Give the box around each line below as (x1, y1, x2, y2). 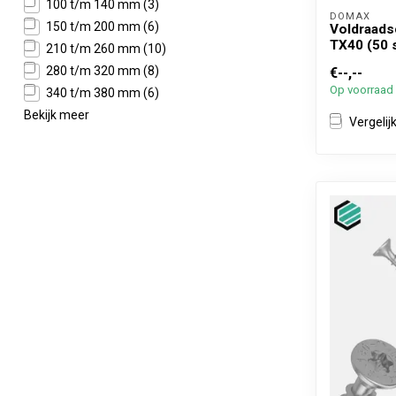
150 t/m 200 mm (46, 19, 143, 34)
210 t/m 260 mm (46, 42, 143, 56)
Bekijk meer (24, 108, 89, 122)
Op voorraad (330, 82, 393, 96)
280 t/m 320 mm (46, 64, 143, 78)
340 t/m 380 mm (46, 86, 143, 100)
